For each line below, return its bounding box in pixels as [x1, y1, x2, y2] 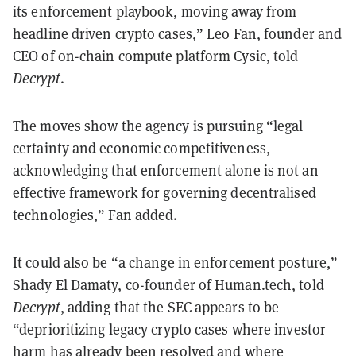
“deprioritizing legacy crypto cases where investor [13, 319, 327, 339]
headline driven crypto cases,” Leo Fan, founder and [13, 23, 342, 43]
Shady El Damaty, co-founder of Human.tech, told [13, 274, 324, 294]
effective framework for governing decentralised [13, 182, 316, 202]
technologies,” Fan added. [13, 204, 178, 224]
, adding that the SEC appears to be [60, 296, 280, 316]
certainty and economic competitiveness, [13, 137, 270, 157]
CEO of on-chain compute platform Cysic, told [13, 45, 299, 65]
